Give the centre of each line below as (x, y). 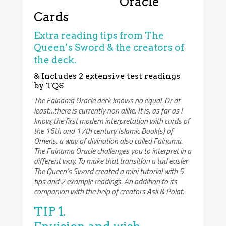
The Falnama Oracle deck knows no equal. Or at (107, 101)
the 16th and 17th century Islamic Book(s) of (104, 131)
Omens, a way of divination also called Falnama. (108, 141)
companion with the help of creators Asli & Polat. (109, 191)
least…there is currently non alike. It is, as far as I (108, 111)
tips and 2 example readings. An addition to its (106, 181)
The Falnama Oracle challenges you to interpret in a (113, 151)
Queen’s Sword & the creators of (109, 48)
